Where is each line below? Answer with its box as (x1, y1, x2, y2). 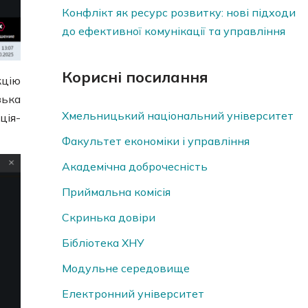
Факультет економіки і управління (61, 134, 250, 148)
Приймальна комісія (61, 185, 170, 199)
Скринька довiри (61, 210, 155, 225)
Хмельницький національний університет (61, 109, 294, 123)
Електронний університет (61, 287, 204, 301)
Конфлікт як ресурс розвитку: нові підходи (61, 5, 296, 20)
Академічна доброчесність (61, 159, 208, 174)
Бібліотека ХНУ (61, 236, 144, 250)
